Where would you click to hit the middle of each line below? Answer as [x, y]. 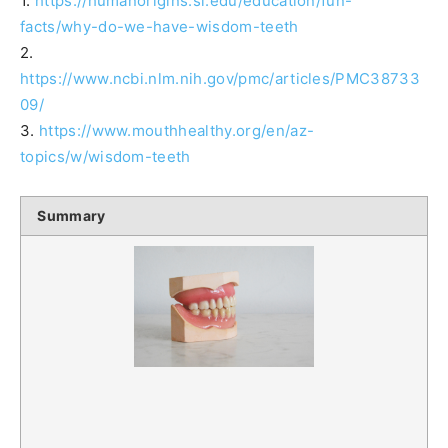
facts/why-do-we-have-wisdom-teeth [159, 27]
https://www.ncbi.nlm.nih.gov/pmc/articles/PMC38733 [220, 79]
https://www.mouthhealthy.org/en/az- [176, 131]
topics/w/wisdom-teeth [105, 157]
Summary [71, 216]
